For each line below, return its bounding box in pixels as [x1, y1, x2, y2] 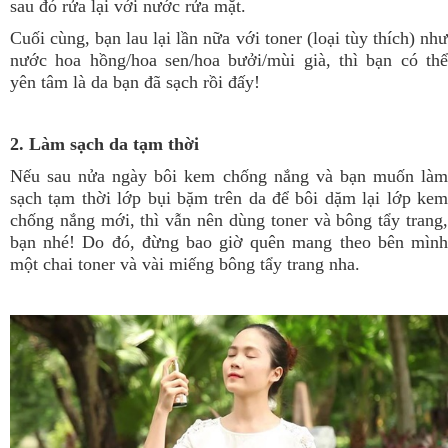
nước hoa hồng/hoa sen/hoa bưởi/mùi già [10, 49, 326, 70]
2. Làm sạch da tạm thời [10, 133, 199, 154]
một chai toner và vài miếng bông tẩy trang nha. [10, 253, 360, 274]
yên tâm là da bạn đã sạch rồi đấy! [10, 71, 265, 92]
